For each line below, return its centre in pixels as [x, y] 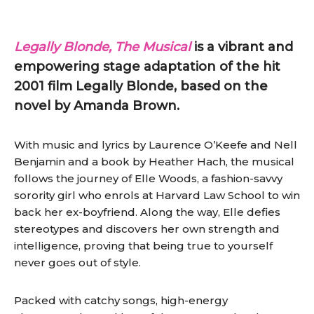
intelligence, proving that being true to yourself [143, 246]
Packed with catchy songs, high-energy [121, 300]
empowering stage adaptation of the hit [147, 67]
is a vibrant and [242, 47]
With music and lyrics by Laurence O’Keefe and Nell [156, 145]
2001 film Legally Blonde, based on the [141, 86]
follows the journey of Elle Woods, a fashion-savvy [148, 178]
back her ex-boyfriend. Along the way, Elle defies [147, 212]
